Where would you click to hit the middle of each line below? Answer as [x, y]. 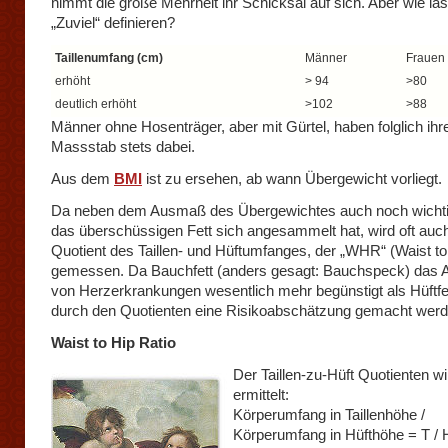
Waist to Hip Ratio [113, 342]
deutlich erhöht [95, 104]
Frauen [425, 58]
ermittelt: [261, 394]
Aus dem [82, 178]
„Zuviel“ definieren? [113, 22]
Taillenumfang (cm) [109, 58]
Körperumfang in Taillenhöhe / [329, 414]
